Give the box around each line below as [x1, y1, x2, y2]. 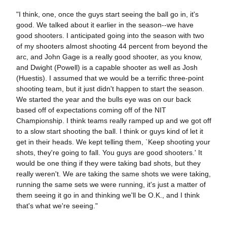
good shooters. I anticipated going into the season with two [16, 31, 204, 40]
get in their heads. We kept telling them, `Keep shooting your [16, 138, 210, 146]
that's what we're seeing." [16, 202, 98, 210]
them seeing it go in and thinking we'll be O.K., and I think [16, 191, 200, 199]
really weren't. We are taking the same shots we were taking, [16, 170, 211, 178]
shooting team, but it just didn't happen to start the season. [16, 85, 204, 93]
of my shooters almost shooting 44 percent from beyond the [16, 42, 208, 50]
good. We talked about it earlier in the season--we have [16, 21, 194, 29]
